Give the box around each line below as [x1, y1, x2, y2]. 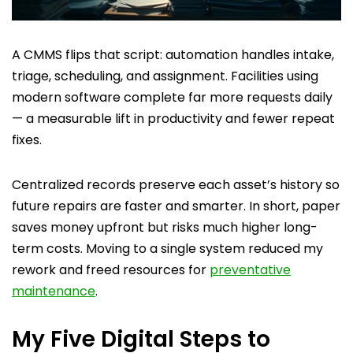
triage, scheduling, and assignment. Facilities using [12, 66, 318, 85]
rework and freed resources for [12, 260, 210, 279]
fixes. [12, 130, 42, 149]
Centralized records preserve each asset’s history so [12, 175, 340, 194]
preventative [210, 260, 291, 279]
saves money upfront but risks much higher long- [12, 217, 318, 236]
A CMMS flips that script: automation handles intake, [12, 45, 334, 64]
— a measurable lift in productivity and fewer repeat [12, 109, 335, 128]
